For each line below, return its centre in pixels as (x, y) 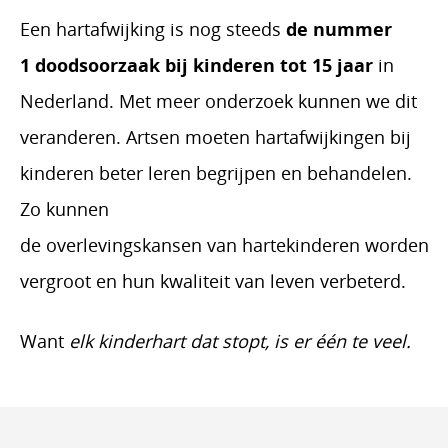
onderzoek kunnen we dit (311, 100)
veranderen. (70, 136)
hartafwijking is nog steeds (171, 28)
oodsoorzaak (105, 64)
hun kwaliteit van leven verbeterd (261, 280)
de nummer (339, 28)
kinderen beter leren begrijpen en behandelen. (216, 172)
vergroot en (71, 280)
